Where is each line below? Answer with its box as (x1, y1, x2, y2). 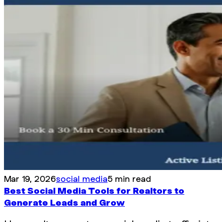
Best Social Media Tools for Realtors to (4, 185, 184, 196)
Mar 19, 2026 (4, 173, 56, 184)
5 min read (108, 173, 151, 184)
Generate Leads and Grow (4, 197, 125, 208)
